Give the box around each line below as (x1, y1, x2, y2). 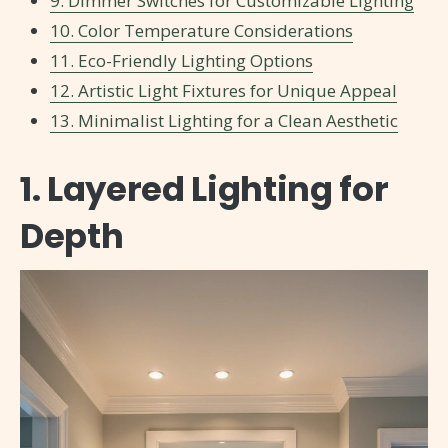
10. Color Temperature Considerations (50, 19, 353, 43)
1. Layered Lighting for (20, 165, 389, 214)
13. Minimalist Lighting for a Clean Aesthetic (50, 109, 398, 133)
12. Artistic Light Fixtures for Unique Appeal (50, 79, 397, 103)
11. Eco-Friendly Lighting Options (50, 49, 313, 73)
